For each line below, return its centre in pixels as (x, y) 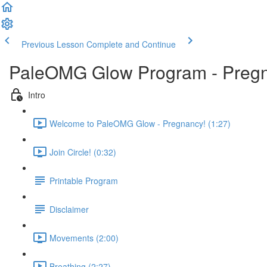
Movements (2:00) (84, 237)
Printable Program (84, 180)
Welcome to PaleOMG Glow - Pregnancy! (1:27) (140, 123)
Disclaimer (69, 209)
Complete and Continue (131, 44)
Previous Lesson (53, 44)
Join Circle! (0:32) (83, 152)
